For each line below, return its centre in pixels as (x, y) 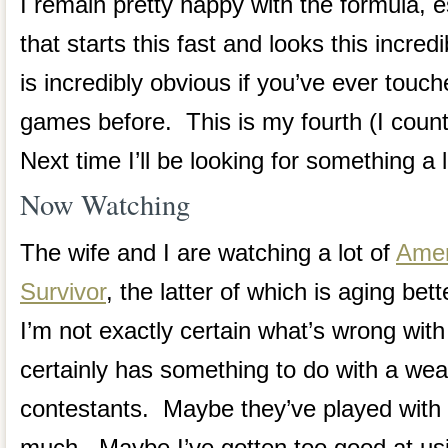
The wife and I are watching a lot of (208, 253)
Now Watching (105, 203)
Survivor (63, 292)
